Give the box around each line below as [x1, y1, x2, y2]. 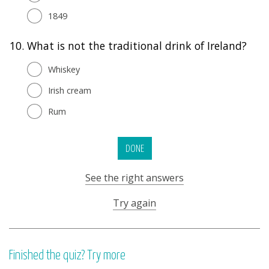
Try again [113, 196, 156, 210]
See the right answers [85, 171, 184, 184]
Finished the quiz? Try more [9, 249, 125, 262]
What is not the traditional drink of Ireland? [27, 38, 247, 53]
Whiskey [48, 63, 80, 75]
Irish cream [48, 84, 91, 96]
